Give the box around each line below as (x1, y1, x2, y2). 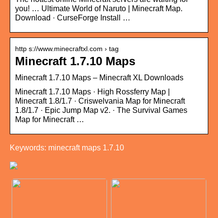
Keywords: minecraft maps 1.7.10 (10, 143, 124, 152)
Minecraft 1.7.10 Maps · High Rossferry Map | (15, 87, 170, 96)
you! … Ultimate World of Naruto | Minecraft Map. (15, 4, 182, 13)
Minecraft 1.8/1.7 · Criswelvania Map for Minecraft (15, 96, 185, 105)
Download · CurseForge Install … (15, 13, 130, 22)
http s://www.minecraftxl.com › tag (15, 44, 119, 53)
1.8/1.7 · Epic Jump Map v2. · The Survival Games (15, 106, 187, 114)
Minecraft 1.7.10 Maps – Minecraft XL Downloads (15, 73, 183, 82)
